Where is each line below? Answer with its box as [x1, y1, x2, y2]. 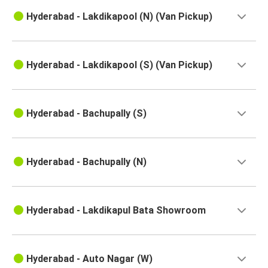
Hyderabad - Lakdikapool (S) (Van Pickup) [26, 59, 212, 71]
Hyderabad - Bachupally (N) [26, 156, 147, 168]
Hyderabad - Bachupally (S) [26, 108, 147, 120]
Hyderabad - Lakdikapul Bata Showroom [26, 205, 206, 217]
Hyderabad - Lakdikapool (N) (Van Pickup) [26, 11, 212, 23]
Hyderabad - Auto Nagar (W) [26, 253, 153, 265]
